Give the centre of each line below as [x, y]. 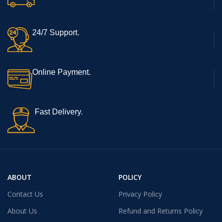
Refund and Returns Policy [161, 211]
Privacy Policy [140, 194]
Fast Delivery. [59, 111]
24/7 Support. [56, 32]
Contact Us [25, 194]
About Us [22, 211]
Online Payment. [61, 72]
